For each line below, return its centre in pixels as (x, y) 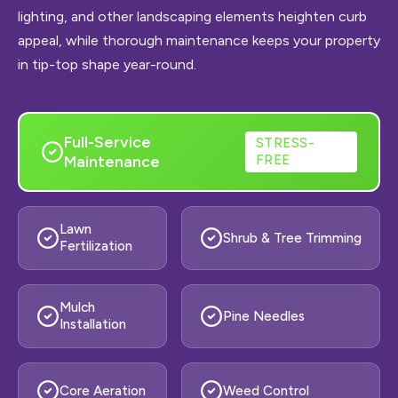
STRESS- (285, 143)
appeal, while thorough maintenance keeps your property (199, 40)
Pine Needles (264, 316)
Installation (93, 324)
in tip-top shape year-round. (107, 64)
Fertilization (96, 246)
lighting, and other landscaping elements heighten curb (192, 16)
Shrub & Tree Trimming (292, 238)
